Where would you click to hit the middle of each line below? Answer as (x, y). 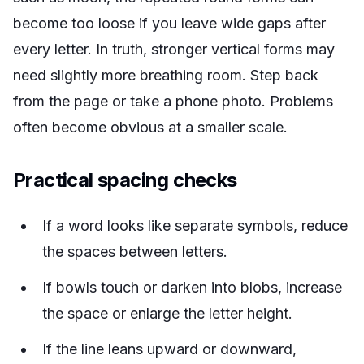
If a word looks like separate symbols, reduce (195, 225)
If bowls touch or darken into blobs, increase (192, 287)
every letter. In (63, 49)
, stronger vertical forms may (239, 49)
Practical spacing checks (125, 180)
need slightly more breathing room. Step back (166, 75)
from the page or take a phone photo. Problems (173, 101)
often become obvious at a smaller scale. (150, 127)
